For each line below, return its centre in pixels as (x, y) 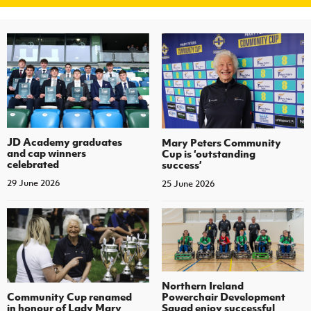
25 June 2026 (188, 183)
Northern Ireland (202, 285)
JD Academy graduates (65, 142)
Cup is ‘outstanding (208, 153)
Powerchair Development (223, 296)
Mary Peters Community (221, 142)
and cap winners (47, 153)
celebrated (33, 164)
